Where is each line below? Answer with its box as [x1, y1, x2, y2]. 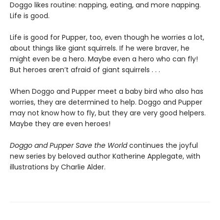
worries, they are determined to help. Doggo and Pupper [10, 97, 202, 108]
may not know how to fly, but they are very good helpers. [10, 108, 206, 118]
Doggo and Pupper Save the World [10, 140, 127, 151]
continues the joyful [127, 140, 198, 151]
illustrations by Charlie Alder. [10, 162, 106, 172]
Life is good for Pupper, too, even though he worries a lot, [10, 32, 204, 43]
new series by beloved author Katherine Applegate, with [10, 151, 200, 162]
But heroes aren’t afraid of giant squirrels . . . [10, 65, 160, 75]
